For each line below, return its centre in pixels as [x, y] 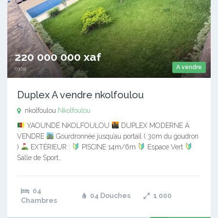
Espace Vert [165, 147]
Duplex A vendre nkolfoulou [81, 95]
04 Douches [109, 195]
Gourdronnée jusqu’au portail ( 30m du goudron [126, 136]
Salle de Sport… [39, 157]
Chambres [39, 200]
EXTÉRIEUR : [50, 147]
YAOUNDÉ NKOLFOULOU [68, 125]
